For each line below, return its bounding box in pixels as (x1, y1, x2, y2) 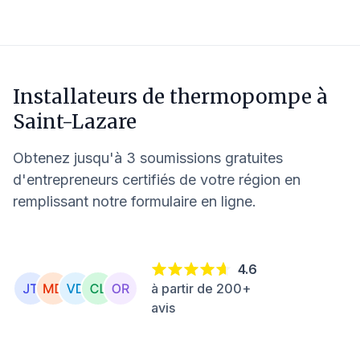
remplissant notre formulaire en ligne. (13, 193, 256, 210)
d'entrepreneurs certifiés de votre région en (13, 171, 301, 188)
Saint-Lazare (13, 109, 137, 134)
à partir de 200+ (151, 280, 251, 297)
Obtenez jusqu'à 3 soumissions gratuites (13, 149, 283, 166)
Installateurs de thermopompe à (13, 84, 328, 109)
